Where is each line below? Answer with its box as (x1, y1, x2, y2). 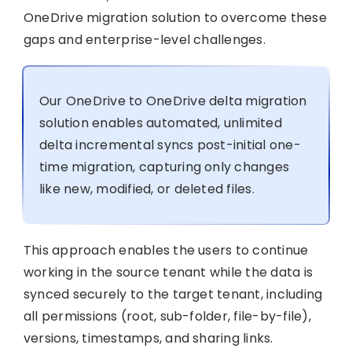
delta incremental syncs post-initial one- (38, 135, 301, 154)
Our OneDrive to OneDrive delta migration (38, 91, 307, 110)
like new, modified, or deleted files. (38, 179, 255, 198)
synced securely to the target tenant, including (23, 284, 323, 303)
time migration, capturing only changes (38, 157, 290, 176)
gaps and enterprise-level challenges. (23, 30, 266, 49)
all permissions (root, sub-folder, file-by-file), (23, 306, 311, 325)
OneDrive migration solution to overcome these (23, 8, 327, 27)
